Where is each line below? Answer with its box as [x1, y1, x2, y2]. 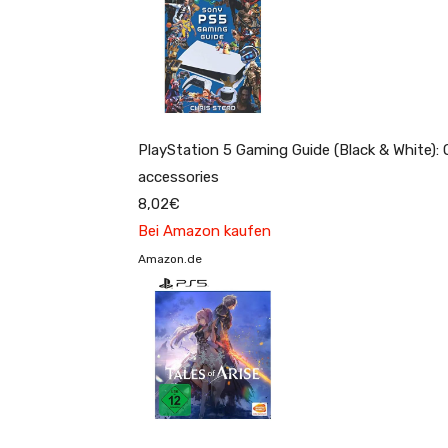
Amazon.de [138, 251, 202, 266]
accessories [138, 167, 219, 186]
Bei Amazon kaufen [138, 221, 271, 240]
